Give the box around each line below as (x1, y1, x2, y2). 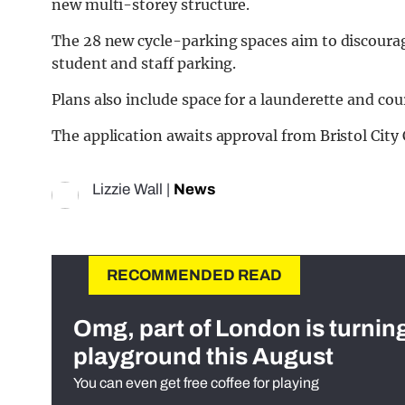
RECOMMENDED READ (107, 266, 282, 284)
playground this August (73, 343, 334, 369)
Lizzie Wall (92, 180, 163, 198)
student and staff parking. (52, 53, 237, 72)
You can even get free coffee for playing (73, 374, 319, 391)
